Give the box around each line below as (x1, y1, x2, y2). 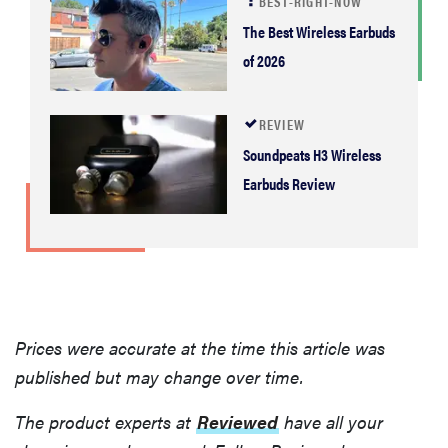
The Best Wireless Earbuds (242, 20, 395, 44)
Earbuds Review (242, 171, 335, 195)
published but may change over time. (15, 363, 304, 389)
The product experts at (15, 408, 196, 434)
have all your (279, 408, 383, 434)
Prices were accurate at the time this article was (15, 334, 385, 360)
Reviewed (197, 408, 278, 434)
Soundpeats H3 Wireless (242, 142, 381, 166)
